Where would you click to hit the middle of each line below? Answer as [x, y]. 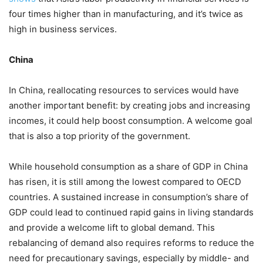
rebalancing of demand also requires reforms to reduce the [131, 242]
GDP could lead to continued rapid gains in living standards [131, 212]
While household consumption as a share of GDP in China [128, 166]
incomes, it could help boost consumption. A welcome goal [131, 120]
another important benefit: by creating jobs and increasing [129, 105]
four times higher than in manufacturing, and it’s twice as [126, 14]
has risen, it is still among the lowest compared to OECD [125, 181]
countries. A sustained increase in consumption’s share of [129, 197]
